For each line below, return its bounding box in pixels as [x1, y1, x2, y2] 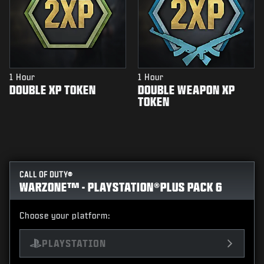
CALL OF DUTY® [19, 171, 73, 179]
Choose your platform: [19, 211, 110, 220]
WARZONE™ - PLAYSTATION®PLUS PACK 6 [19, 180, 223, 194]
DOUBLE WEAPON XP [138, 83, 235, 97]
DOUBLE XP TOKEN [9, 83, 96, 97]
